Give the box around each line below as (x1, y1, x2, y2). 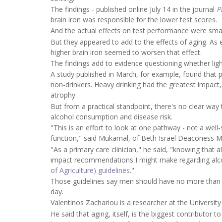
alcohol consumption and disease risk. (51, 111, 172, 121)
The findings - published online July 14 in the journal (51, 4, 217, 14)
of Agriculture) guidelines (51, 165, 130, 175)
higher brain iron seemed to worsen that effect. (51, 47, 202, 57)
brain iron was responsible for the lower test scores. (51, 14, 217, 24)
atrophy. (51, 90, 77, 100)
